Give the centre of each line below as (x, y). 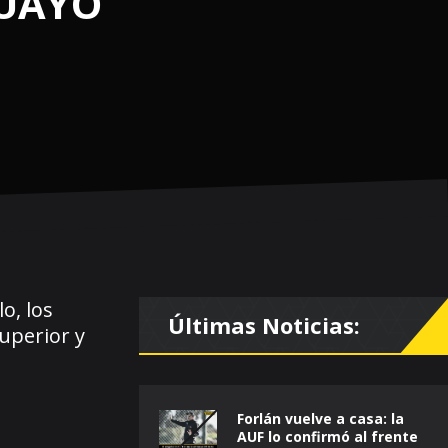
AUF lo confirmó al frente (327, 436)
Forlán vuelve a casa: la (320, 418)
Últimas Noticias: (264, 324)
